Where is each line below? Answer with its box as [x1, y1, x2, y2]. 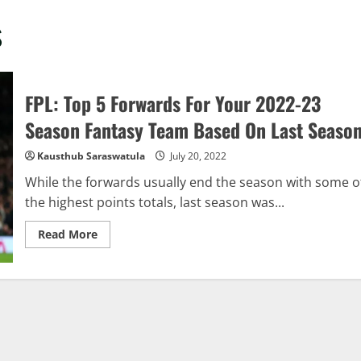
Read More [37, 226, 98, 243]
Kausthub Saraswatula [36, 149, 145, 164]
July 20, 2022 [167, 149, 226, 164]
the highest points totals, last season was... [24, 193, 284, 212]
